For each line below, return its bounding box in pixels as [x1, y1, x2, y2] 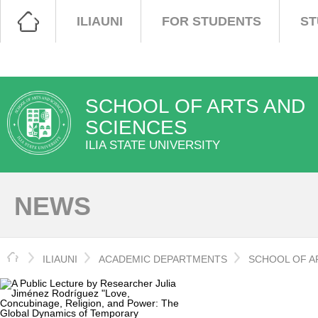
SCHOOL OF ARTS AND [85, 94, 305, 117]
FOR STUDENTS [162, 14, 261, 28]
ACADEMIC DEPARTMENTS [99, 253, 227, 265]
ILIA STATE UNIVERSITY [85, 138, 220, 152]
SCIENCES [85, 116, 187, 138]
